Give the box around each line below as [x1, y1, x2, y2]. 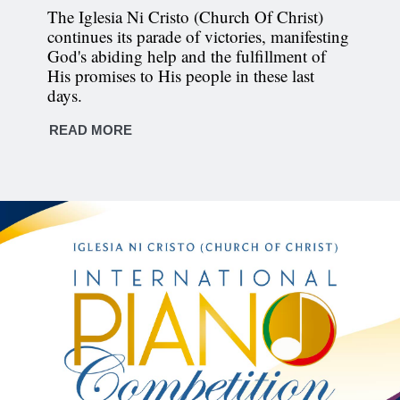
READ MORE [48, 122, 132, 137]
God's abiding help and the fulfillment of [46, 45, 326, 67]
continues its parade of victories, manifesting [46, 25, 349, 47]
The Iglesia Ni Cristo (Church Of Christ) [46, 5, 323, 28]
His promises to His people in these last [46, 64, 314, 87]
